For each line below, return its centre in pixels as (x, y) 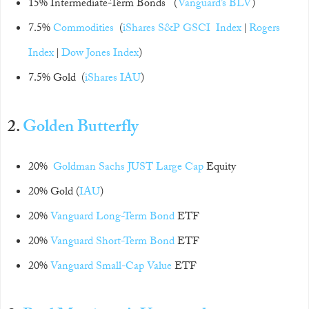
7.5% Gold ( (57, 79)
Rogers (265, 29)
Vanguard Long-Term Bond (112, 218)
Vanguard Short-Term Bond (112, 242)
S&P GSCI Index (200, 29)
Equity (220, 168)
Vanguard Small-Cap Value (111, 267)
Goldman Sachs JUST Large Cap (128, 168)
